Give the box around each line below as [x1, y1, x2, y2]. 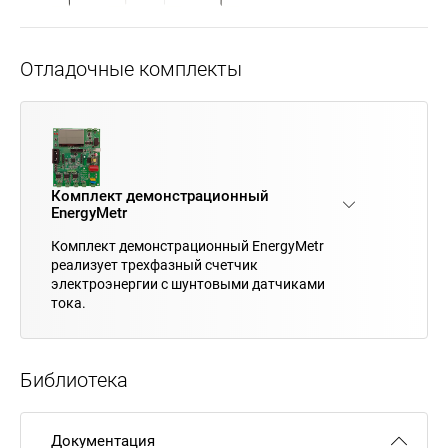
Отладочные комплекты [20, 57, 242, 81]
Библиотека [20, 367, 128, 392]
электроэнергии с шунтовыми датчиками [51, 275, 325, 292]
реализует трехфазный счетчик [51, 256, 258, 273]
